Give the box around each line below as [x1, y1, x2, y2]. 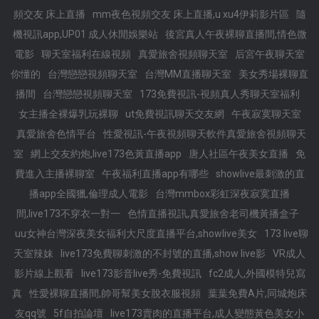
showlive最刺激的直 [215, 168, 305, 179]
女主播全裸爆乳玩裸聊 [18, 108, 118, 120]
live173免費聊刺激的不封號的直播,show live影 [61, 248, 266, 259]
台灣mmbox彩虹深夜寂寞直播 [155, 188, 290, 199]
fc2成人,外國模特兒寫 [208, 268, 305, 279]
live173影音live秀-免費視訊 [80, 268, 202, 279]
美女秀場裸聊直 [239, 68, 308, 80]
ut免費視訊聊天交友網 [125, 108, 224, 120]
